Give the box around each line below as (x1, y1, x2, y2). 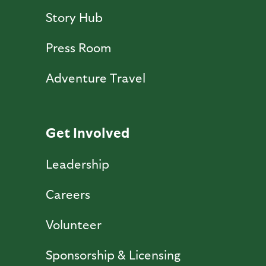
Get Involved (45, 123, 129, 140)
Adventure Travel (45, 69, 145, 85)
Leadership (45, 156, 109, 171)
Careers (45, 186, 90, 201)
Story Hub (45, 9, 103, 24)
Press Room (45, 39, 112, 55)
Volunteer (45, 216, 102, 232)
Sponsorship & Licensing (45, 246, 180, 262)
